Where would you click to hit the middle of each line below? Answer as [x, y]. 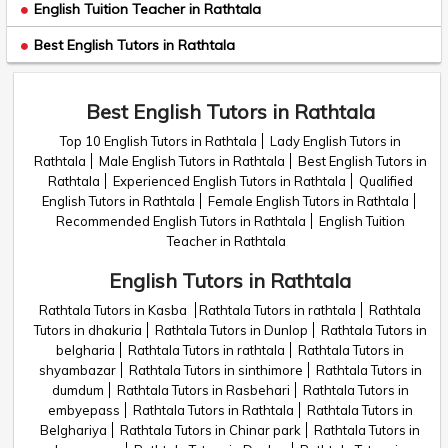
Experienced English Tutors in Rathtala [229, 181]
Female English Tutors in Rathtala [308, 201]
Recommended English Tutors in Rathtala [180, 221]
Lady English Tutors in [335, 141]
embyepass [83, 410]
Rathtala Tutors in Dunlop [231, 330]
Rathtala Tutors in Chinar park [210, 430]
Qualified [385, 181]
